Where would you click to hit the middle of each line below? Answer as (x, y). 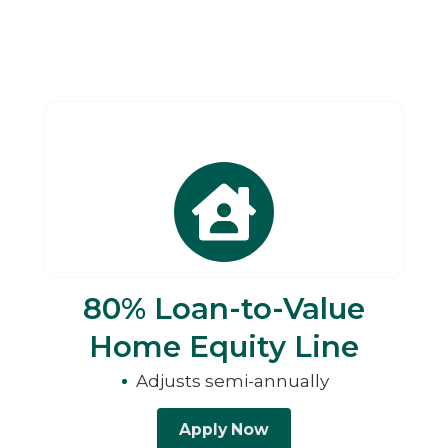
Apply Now (224, 429)
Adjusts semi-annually (232, 380)
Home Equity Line (224, 346)
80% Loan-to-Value (224, 308)
